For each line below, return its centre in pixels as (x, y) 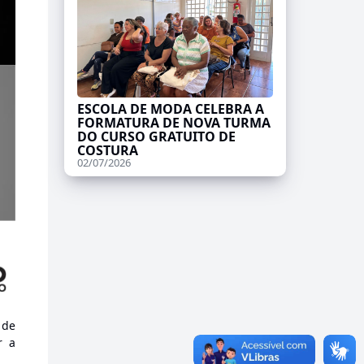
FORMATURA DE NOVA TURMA (173, 122)
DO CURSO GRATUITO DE (156, 136)
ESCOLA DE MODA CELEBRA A (170, 108)
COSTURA (107, 150)
